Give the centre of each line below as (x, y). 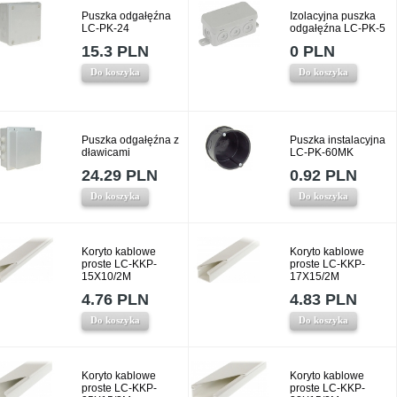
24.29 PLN (120, 175)
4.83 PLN (323, 300)
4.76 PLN (115, 300)
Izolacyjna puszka (333, 16)
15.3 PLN (115, 51)
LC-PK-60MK (322, 152)
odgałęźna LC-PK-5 (338, 28)
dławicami (106, 152)
